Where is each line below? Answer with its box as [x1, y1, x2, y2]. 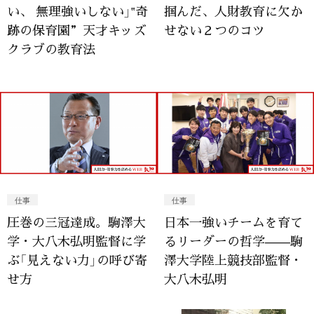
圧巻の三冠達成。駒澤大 [7, 212, 146, 231]
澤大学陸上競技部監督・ [164, 250, 303, 269]
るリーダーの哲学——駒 [164, 231, 303, 250]
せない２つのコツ [164, 20, 265, 39]
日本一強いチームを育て [164, 212, 303, 231]
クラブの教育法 [7, 39, 95, 57]
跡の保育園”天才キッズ [7, 20, 146, 39]
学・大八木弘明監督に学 [7, 231, 146, 250]
